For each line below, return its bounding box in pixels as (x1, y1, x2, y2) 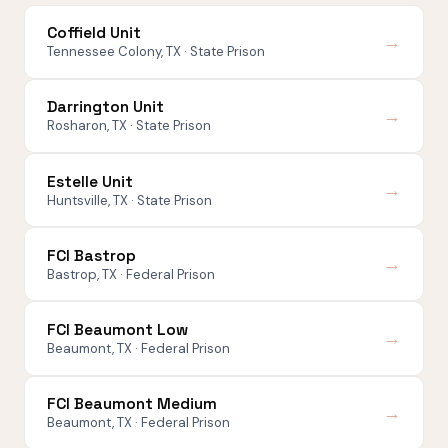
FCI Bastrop (47, 245, 137, 266)
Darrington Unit (47, 97, 165, 118)
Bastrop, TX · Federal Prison (47, 265, 216, 283)
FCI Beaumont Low (47, 319, 189, 340)
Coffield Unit (47, 23, 142, 44)
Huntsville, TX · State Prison (47, 191, 213, 209)
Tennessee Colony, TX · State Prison (47, 43, 266, 61)
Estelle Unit (47, 171, 134, 192)
